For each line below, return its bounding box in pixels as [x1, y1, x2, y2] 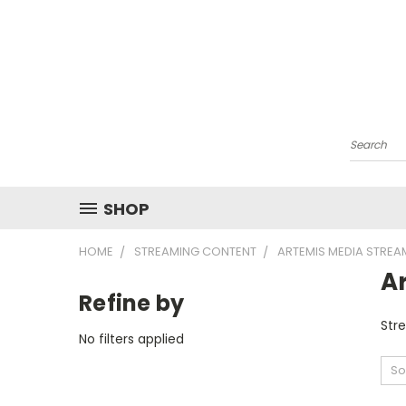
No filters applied [79, 329, 184, 348]
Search [349, 141, 394, 160]
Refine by [79, 287, 185, 318]
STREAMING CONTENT [134, 242, 256, 260]
